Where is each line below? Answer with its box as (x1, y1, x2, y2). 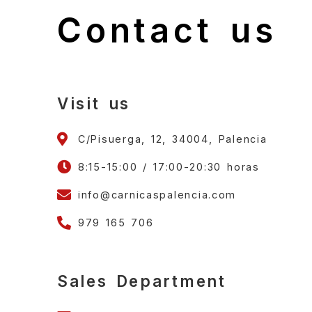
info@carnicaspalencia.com (78, 189, 237, 201)
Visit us (57, 93, 131, 113)
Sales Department (57, 271, 226, 290)
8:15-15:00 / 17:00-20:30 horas (78, 161, 260, 173)
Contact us (57, 9, 277, 51)
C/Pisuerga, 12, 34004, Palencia (78, 133, 267, 146)
